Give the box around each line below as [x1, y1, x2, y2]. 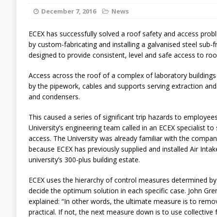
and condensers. [28, 92, 80, 101]
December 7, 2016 [41, 7, 96, 15]
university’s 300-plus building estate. [28, 155, 140, 164]
